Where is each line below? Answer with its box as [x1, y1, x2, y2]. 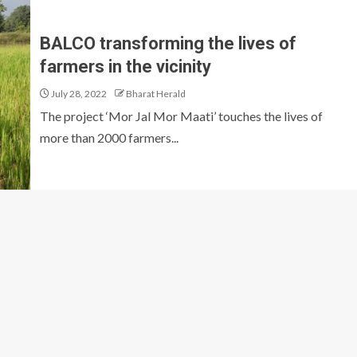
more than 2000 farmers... [40, 130, 178, 145]
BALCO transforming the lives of [40, 33, 296, 53]
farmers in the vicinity [40, 57, 211, 76]
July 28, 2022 [49, 88, 107, 100]
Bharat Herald [126, 88, 186, 100]
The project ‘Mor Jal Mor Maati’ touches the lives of [40, 108, 323, 124]
